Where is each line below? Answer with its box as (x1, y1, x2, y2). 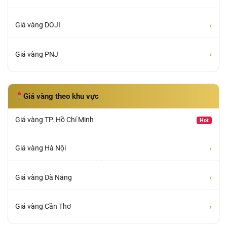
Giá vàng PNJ (15, 50, 58, 58)
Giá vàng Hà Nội (15, 144, 66, 153)
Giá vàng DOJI (15, 21, 60, 29)
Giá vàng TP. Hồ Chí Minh (15, 116, 94, 124)
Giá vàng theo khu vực (23, 92, 99, 101)
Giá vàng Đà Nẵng (15, 173, 72, 181)
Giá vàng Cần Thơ (15, 202, 71, 211)
